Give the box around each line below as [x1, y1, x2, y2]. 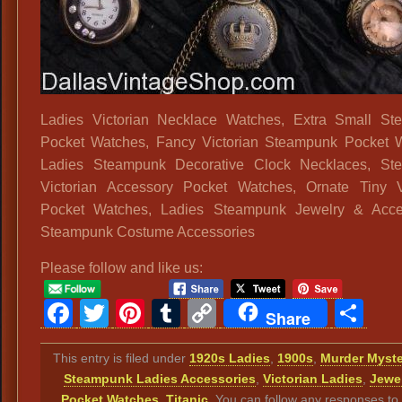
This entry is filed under [53, 350, 190, 365]
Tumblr [180, 296, 276, 329]
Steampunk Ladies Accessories [63, 371, 256, 386]
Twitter [109, 296, 202, 329]
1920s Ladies [189, 350, 271, 365]
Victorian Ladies [262, 371, 363, 386]
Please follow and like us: [40, 260, 203, 275]
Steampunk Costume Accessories [40, 224, 255, 240]
